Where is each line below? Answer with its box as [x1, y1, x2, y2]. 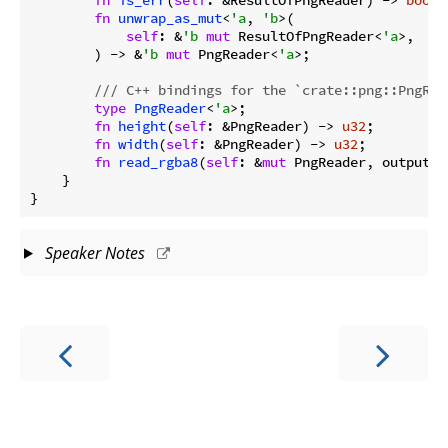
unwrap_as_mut [118, 8, 222, 27]
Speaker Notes [44, 241, 145, 264]
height [118, 116, 166, 135]
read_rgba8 [118, 152, 198, 171]
